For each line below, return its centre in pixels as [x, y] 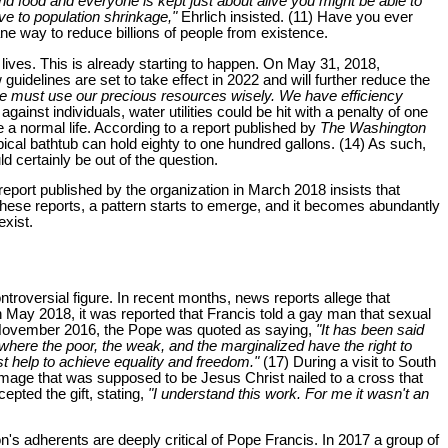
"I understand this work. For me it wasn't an [288, 393]
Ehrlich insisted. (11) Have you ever [295, 16]
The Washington [373, 127]
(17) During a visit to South [347, 361]
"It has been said [370, 329]
